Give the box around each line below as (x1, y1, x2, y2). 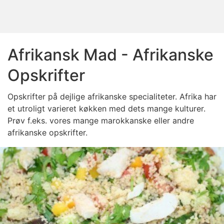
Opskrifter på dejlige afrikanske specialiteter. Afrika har (7, 91, 216, 101)
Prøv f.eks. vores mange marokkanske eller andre (7, 115, 194, 125)
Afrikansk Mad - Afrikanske (7, 45, 213, 64)
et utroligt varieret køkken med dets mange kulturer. (7, 103, 205, 113)
